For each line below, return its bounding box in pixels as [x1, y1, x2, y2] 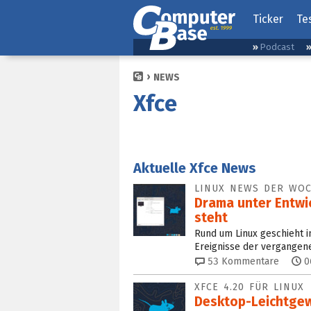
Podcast [260, 42, 294, 52]
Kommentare [219, 255, 279, 267]
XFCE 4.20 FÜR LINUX [194, 280, 304, 293]
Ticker [252, 12, 283, 26]
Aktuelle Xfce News [133, 159, 256, 176]
